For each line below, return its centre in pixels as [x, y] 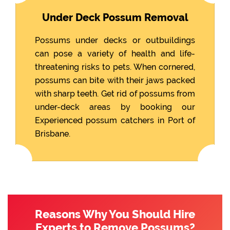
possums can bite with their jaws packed [115, 80]
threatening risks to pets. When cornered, [115, 67]
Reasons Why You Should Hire [115, 214]
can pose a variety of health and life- [115, 53]
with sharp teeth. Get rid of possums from [115, 93]
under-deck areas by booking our [115, 107]
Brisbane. [52, 133]
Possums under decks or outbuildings [115, 40]
